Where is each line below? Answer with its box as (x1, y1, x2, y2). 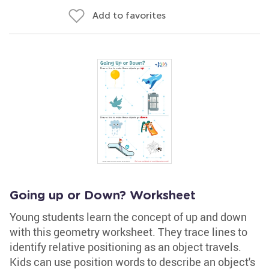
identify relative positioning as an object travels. (10, 240, 241, 254)
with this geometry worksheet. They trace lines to (10, 225, 247, 239)
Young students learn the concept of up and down (10, 210, 247, 224)
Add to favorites (92, 10, 166, 21)
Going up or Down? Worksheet (10, 190, 196, 202)
